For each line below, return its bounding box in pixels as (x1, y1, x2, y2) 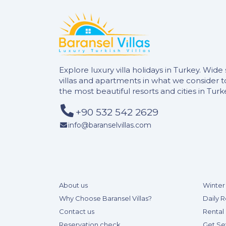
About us (59, 181, 88, 189)
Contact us (59, 207, 94, 215)
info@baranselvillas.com (68, 120, 151, 130)
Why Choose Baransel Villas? (59, 194, 152, 202)
